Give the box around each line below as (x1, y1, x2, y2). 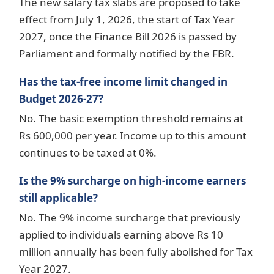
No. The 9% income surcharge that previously (19, 210, 240, 225)
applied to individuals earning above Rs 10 (19, 228, 223, 242)
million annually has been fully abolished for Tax (19, 245, 253, 259)
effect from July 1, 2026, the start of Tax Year (19, 12, 235, 27)
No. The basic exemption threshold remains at (19, 111, 243, 126)
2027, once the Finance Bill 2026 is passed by (19, 29, 237, 44)
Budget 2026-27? (19, 92, 103, 106)
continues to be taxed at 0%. (19, 146, 157, 160)
